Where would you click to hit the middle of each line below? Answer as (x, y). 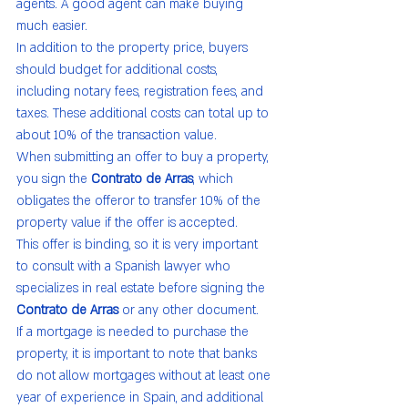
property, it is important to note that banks (138, 353)
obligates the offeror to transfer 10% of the (140, 200)
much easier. (52, 25)
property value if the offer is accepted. (127, 222)
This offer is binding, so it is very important (139, 244)
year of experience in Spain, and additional (142, 397)
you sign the (54, 178)
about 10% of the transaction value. (117, 135)
